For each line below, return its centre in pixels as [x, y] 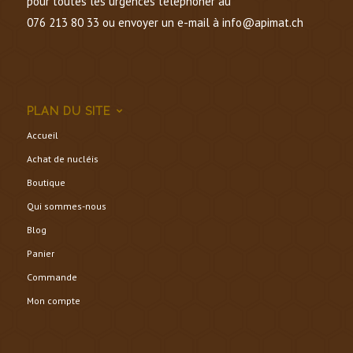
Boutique [46, 182]
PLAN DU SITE [68, 111]
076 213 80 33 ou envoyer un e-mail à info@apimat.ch [165, 22]
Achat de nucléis [62, 158]
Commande [52, 277]
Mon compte [53, 300]
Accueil [42, 135]
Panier [40, 253]
